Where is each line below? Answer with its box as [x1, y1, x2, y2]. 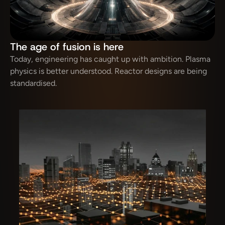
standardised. [10, 78, 57, 88]
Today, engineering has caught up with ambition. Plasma [10, 54, 210, 64]
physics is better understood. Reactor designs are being [10, 66, 207, 76]
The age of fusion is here [10, 40, 124, 53]
